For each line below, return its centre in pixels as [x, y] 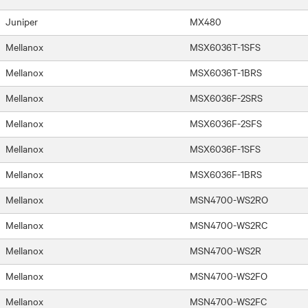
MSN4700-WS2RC [229, 224]
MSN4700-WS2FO [229, 275]
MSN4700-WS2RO [229, 199]
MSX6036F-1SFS [225, 148]
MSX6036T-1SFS [225, 46]
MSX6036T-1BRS [226, 72]
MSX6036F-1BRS [226, 174]
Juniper [22, 21]
